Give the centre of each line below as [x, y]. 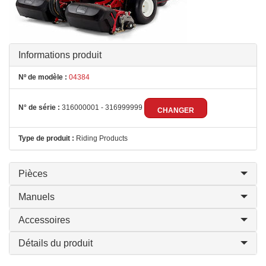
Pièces [33, 174]
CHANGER [176, 110]
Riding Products [101, 138]
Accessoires [44, 220]
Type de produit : [46, 138]
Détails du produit [56, 243]
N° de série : [39, 108]
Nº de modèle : [43, 77]
